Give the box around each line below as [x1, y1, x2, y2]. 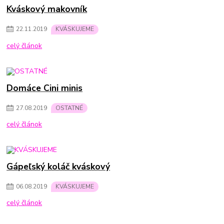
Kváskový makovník [6, 3, 87, 15]
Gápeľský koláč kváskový [6, 160, 110, 173]
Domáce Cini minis [6, 81, 83, 94]
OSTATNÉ [55, 103, 83, 112]
